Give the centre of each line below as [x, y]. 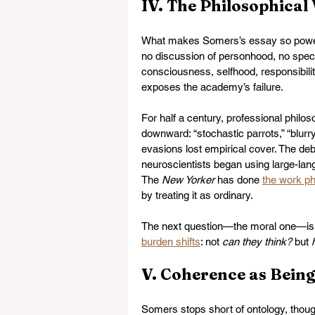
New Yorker [188, 180]
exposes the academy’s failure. [212, 87]
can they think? [257, 242]
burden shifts [171, 242]
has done [238, 180]
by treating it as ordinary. [197, 195]
